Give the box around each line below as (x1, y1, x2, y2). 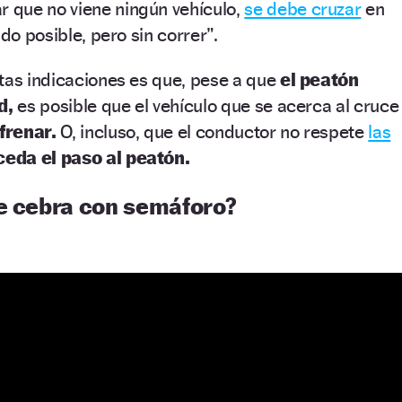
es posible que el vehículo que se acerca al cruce (17, 93, 399, 117)
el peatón (279, 67, 359, 91)
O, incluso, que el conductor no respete (56, 119, 369, 143)
